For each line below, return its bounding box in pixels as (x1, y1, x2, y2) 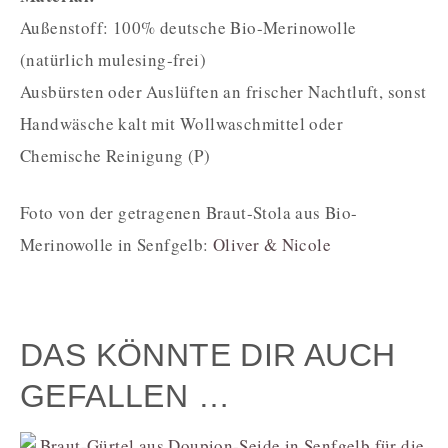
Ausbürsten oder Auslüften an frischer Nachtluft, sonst (20, 79, 427, 103)
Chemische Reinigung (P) (20, 143, 211, 167)
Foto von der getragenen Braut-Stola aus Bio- (20, 200, 358, 224)
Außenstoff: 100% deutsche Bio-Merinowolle (20, 15, 357, 39)
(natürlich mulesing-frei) (20, 47, 206, 71)
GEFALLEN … (20, 377, 230, 414)
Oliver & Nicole (213, 232, 332, 256)
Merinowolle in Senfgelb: (20, 232, 213, 256)
